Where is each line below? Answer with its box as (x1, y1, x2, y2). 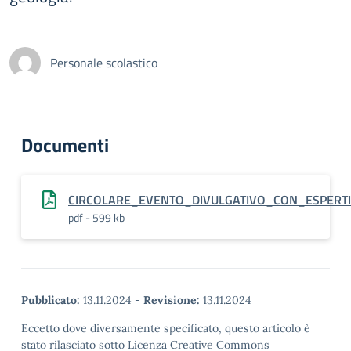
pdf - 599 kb (68, 209, 125, 226)
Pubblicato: (21, 293, 80, 307)
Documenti (21, 131, 109, 159)
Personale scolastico (50, 53, 157, 72)
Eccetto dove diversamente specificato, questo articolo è (21, 321, 310, 335)
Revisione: (143, 293, 200, 307)
